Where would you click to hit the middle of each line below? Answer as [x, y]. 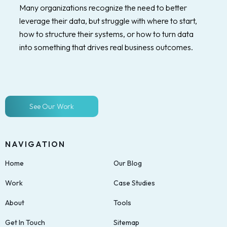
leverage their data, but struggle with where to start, [108, 21]
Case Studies [134, 183]
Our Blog [128, 163]
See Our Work [52, 107]
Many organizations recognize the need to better [103, 8]
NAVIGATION [35, 144]
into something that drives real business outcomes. [106, 47]
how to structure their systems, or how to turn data [107, 34]
